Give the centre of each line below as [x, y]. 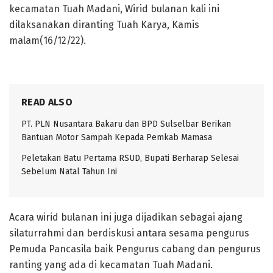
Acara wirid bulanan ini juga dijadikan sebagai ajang [126, 217]
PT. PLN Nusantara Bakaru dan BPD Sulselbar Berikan [126, 124]
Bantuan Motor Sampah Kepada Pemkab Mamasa [117, 137]
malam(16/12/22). [48, 41]
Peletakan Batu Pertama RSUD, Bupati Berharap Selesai [130, 158]
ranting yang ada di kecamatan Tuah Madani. [111, 265]
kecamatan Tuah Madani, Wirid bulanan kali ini [114, 9]
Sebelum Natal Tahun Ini [69, 172]
